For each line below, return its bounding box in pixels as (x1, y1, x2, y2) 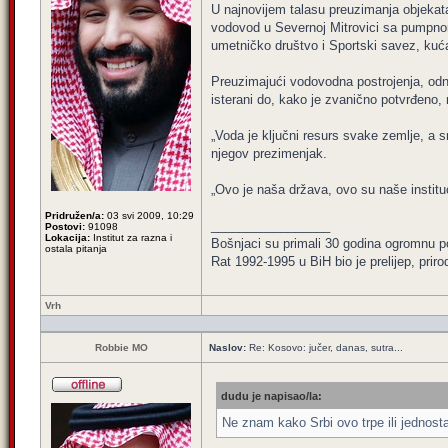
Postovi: (45, 221, 85, 232)
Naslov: (209, 342, 246, 353)
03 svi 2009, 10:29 (104, 210, 194, 221)
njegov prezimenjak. (211, 146, 327, 161)
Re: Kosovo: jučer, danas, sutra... (246, 342, 403, 353)
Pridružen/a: (45, 210, 104, 221)
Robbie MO (94, 342, 148, 353)
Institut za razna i (90, 232, 172, 243)
